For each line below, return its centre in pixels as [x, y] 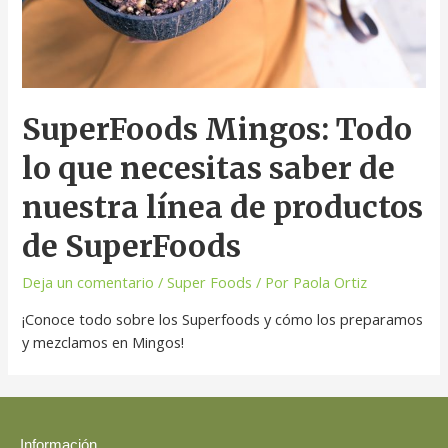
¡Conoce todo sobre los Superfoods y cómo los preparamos [223, 318]
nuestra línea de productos [223, 207]
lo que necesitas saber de [209, 168]
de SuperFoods [132, 246]
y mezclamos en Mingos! [103, 341]
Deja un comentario [88, 282]
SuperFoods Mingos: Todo [217, 129]
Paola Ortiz [330, 282]
